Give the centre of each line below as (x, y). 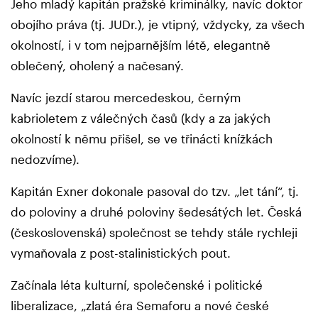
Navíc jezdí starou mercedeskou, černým (126, 98)
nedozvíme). (45, 159)
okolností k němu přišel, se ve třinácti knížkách (142, 139)
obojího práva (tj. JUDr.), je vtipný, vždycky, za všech (158, 24)
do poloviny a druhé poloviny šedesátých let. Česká (156, 212)
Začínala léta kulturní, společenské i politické (137, 285)
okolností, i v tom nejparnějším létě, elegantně (141, 45)
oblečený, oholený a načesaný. (99, 66)
